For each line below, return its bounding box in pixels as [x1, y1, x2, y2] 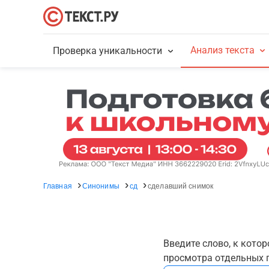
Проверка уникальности [53, 45, 163, 56]
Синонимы [82, 180, 119, 190]
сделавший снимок [148, 180, 213, 190]
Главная [43, 180, 72, 190]
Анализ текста [190, 44, 255, 56]
